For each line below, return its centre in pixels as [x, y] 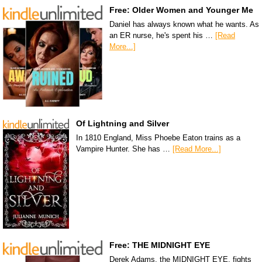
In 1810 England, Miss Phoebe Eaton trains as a [158, 137]
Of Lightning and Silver [123, 123]
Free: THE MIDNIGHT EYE [160, 245]
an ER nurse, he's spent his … [162, 35]
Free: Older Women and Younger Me [181, 10]
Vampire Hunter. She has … [124, 149]
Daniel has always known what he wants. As [184, 24]
